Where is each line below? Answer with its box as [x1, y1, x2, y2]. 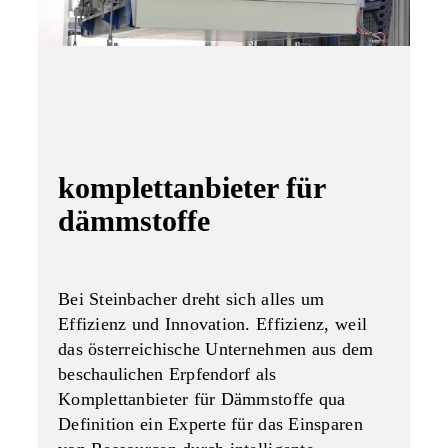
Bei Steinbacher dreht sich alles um [58, 289, 325, 310]
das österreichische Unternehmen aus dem [58, 339, 374, 360]
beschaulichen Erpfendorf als [58, 364, 277, 385]
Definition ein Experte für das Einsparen [58, 414, 363, 435]
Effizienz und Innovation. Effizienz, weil [58, 314, 368, 335]
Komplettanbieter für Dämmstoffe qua [58, 389, 346, 410]
